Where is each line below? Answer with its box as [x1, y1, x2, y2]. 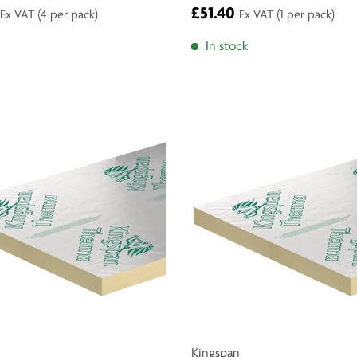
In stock [205, 40, 249, 54]
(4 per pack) [37, 9, 98, 22]
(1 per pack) [277, 9, 335, 22]
